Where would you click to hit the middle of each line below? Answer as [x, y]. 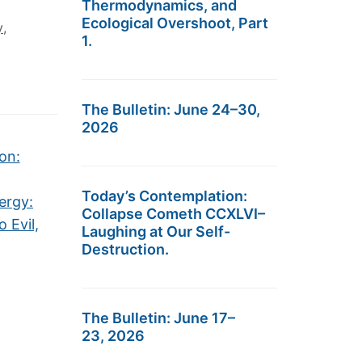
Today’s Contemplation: [164, 196]
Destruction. [125, 249]
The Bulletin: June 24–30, [171, 109]
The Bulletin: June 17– [158, 318]
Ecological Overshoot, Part [175, 23]
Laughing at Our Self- [156, 232]
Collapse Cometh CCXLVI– [173, 214]
